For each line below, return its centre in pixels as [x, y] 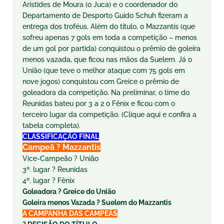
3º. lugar [37, 169]
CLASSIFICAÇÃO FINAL [61, 136]
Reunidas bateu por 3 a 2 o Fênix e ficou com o [99, 103]
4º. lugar [37, 180]
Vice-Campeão [48, 158]
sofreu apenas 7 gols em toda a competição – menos [110, 37]
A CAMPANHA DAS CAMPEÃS [70, 213]
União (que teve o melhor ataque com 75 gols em [104, 70]
